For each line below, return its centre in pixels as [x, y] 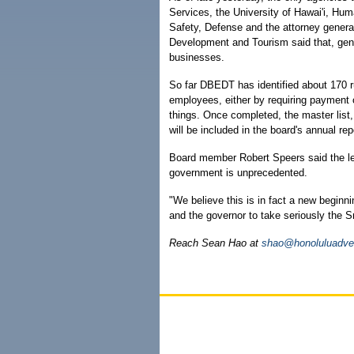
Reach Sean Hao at [215, 243]
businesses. [197, 57]
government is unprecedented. [238, 173]
